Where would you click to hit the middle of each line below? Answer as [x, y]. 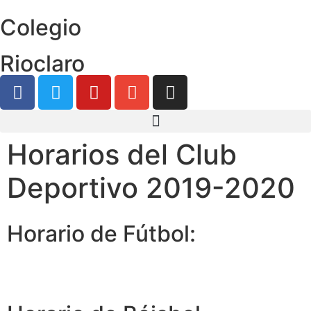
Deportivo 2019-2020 [151, 188]
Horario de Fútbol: [101, 234]
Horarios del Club [122, 154]
